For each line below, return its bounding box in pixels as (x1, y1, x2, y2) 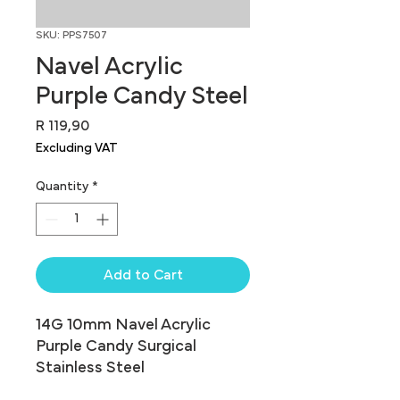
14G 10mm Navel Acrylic (36, 317, 211, 333)
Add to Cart (103, 268, 183, 282)
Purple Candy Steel (36, 84, 248, 109)
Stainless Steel (36, 360, 145, 376)
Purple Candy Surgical (36, 338, 196, 354)
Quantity (36, 180, 88, 193)
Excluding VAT (36, 142, 118, 154)
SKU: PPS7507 (36, 29, 107, 40)
